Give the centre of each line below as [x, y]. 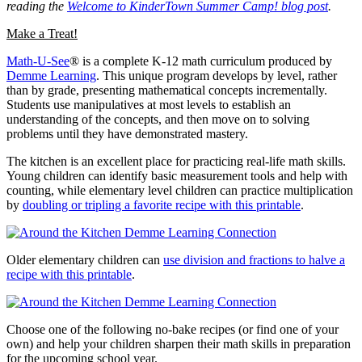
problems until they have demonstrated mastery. [127, 133]
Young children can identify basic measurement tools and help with [177, 175]
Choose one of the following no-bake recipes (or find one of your [173, 329]
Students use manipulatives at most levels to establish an [149, 104]
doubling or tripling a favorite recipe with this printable [162, 204]
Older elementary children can [85, 259]
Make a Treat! [42, 33]
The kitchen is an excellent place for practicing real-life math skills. [176, 161]
